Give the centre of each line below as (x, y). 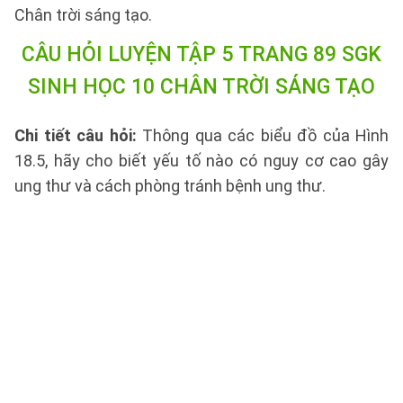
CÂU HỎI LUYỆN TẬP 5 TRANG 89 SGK (201, 54)
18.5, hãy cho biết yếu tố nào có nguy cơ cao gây (201, 161)
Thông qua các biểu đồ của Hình (265, 135)
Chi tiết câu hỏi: (78, 135)
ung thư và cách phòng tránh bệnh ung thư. (170, 186)
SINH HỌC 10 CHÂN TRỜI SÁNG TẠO (201, 87)
